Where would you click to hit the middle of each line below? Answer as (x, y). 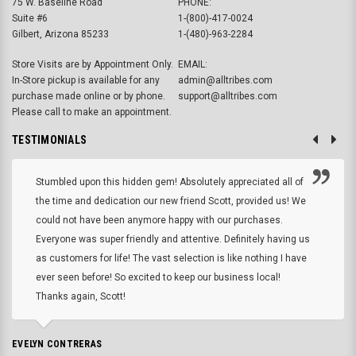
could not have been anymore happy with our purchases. (159, 220)
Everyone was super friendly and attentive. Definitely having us (173, 239)
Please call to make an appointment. (92, 112)
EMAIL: (193, 64)
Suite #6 (30, 18)
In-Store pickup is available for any (86, 80)
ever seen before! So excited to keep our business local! (158, 277)
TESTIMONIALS (49, 139)
